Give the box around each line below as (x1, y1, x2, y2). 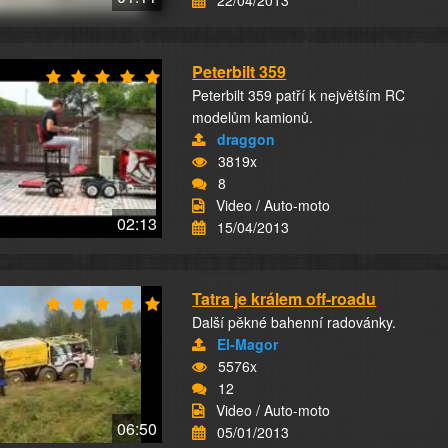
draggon (217, 129, 276, 149)
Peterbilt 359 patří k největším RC (192, 85, 406, 105)
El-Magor (217, 334, 279, 354)
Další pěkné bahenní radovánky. (192, 312, 397, 332)
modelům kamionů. (192, 107, 314, 127)
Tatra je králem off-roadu (192, 287, 377, 310)
